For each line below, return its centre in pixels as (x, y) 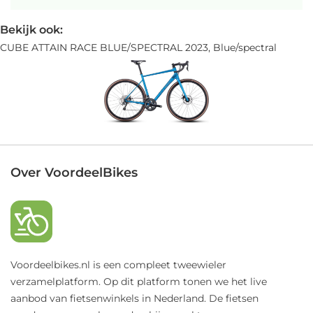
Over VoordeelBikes (74, 172)
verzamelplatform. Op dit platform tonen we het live (139, 281)
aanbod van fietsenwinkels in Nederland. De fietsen (134, 298)
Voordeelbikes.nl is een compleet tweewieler (118, 264)
